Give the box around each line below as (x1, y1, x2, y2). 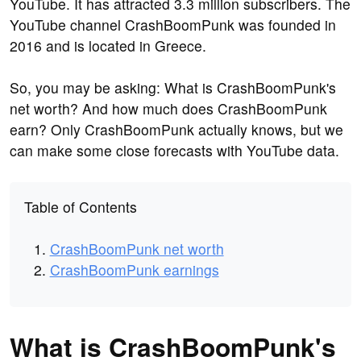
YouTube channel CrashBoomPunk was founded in (10, 15, 336, 35)
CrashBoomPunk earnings (49, 259, 219, 280)
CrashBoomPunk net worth (49, 238, 224, 259)
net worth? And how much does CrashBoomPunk (10, 98, 327, 119)
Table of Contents (23, 196, 137, 217)
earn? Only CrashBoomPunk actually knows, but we (10, 119, 343, 140)
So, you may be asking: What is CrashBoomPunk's (10, 77, 336, 98)
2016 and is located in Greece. (10, 35, 206, 56)
